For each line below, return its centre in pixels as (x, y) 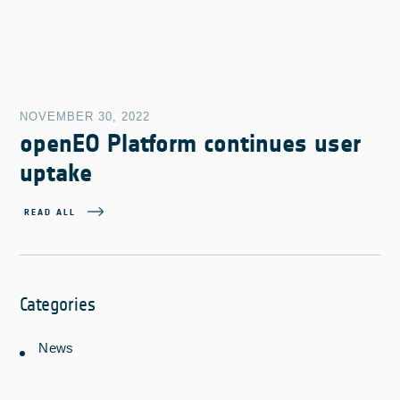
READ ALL (50, 213)
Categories (58, 305)
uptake (56, 174)
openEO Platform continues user (191, 144)
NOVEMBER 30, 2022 (85, 117)
